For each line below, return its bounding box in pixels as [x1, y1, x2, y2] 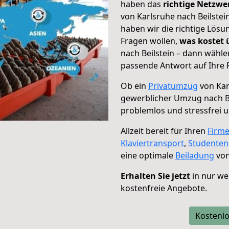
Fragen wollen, [121, 35, 179, 47]
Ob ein [121, 80, 148, 91]
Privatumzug [148, 80, 198, 91]
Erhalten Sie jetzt [121, 170, 190, 181]
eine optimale [121, 150, 175, 161]
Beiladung [175, 150, 214, 161]
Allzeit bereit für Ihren [121, 125, 208, 136]
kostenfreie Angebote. [121, 182, 207, 194]
